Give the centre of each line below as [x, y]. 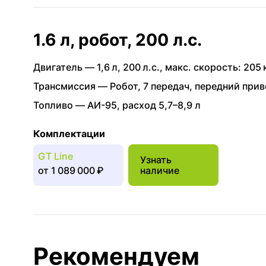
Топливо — [60, 105]
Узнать [156, 160]
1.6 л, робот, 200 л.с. [118, 40]
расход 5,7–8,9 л [161, 105]
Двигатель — [65, 67]
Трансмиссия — [72, 86]
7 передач [166, 86]
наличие [160, 170]
